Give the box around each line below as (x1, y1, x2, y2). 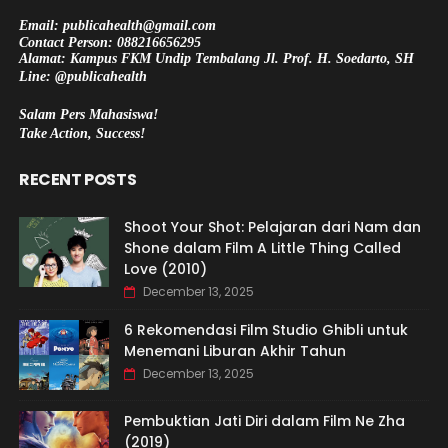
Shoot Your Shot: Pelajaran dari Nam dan (123, 216, 421, 237)
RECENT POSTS (18, 167, 137, 191)
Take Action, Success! (18, 125, 145, 141)
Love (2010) (123, 258, 207, 279)
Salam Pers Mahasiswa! (18, 106, 158, 122)
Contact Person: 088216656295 (18, 34, 201, 50)
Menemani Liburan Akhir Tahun (123, 340, 346, 361)
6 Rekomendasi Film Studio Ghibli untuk (123, 319, 408, 340)
